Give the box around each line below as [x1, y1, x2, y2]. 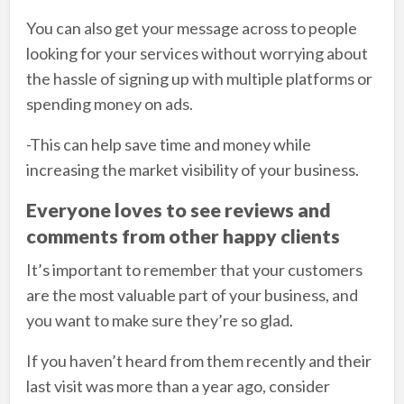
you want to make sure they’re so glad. [25, 310, 293, 331]
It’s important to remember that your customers [25, 260, 363, 280]
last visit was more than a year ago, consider [25, 376, 330, 397]
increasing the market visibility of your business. [25, 159, 359, 179]
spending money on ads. [25, 93, 193, 114]
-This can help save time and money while [25, 133, 311, 154]
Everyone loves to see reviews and [25, 197, 331, 222]
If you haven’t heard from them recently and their [25, 351, 372, 372]
